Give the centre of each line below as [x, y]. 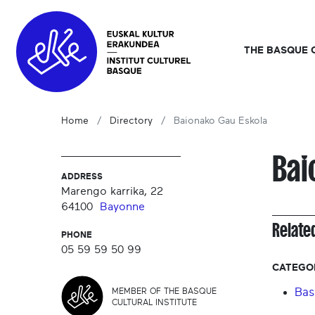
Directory [131, 121]
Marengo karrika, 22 [112, 192]
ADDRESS [82, 177]
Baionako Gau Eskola [220, 121]
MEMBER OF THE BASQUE [164, 291]
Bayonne [122, 207]
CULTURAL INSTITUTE [154, 302]
